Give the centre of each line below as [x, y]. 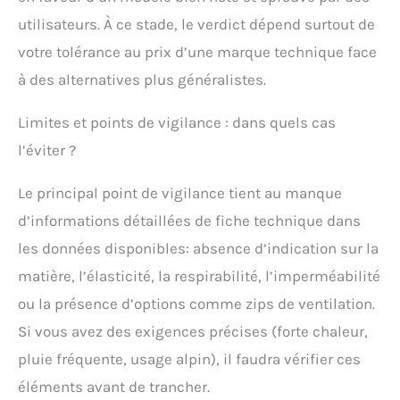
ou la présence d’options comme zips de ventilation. [196, 304]
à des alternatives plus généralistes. [142, 80]
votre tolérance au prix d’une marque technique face [197, 52]
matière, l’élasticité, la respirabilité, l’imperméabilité [199, 276]
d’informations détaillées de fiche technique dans [189, 221]
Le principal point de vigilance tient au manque [180, 193]
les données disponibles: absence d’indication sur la [198, 249]
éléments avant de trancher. [114, 387]
